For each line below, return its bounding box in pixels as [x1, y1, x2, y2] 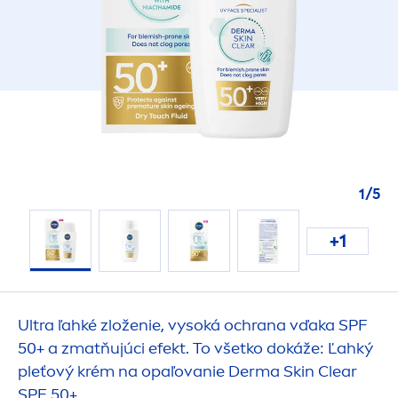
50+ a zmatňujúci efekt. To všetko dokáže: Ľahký [18, 338, 373, 358]
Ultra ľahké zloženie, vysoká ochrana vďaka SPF [18, 315, 368, 335]
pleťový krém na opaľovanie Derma [18, 362, 283, 381]
